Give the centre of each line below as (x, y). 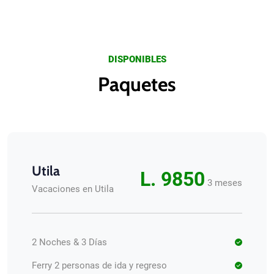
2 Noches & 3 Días (69, 242)
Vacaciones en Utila (73, 189)
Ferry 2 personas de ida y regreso (99, 265)
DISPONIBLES (137, 59)
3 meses (225, 183)
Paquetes (137, 84)
